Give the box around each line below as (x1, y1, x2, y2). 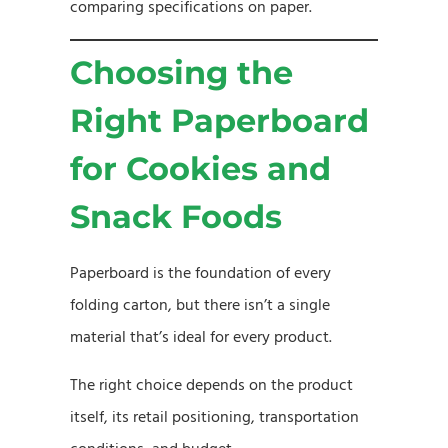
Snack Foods (70, 196, 282, 236)
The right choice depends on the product (70, 373, 353, 396)
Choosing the (70, 52, 293, 92)
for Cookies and (70, 148, 331, 188)
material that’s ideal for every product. (70, 325, 332, 348)
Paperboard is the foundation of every (70, 261, 331, 284)
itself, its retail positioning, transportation (70, 405, 359, 428)
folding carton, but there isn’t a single (70, 293, 330, 316)
